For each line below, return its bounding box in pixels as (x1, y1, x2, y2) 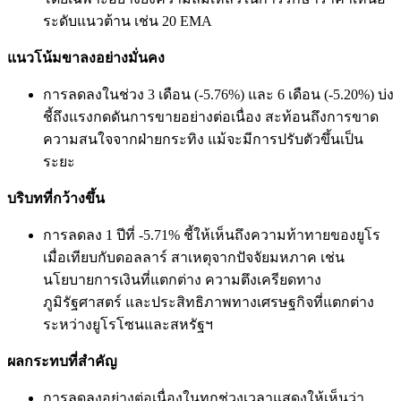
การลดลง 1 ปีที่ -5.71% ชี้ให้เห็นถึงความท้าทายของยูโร (43, 227, 380, 243)
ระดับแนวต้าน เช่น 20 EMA (43, 13, 212, 30)
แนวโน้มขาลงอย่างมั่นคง (7, 50, 165, 66)
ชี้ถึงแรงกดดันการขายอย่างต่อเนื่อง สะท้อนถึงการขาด (43, 109, 379, 125)
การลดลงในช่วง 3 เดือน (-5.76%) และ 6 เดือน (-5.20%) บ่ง (43, 87, 394, 103)
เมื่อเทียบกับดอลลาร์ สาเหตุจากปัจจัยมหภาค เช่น (43, 250, 345, 266)
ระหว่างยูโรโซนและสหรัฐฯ (43, 317, 213, 333)
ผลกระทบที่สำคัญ (7, 354, 117, 370)
